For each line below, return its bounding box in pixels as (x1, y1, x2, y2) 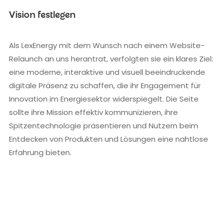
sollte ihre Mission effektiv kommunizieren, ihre (9, 107, 178, 117)
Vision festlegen (9, 11, 75, 21)
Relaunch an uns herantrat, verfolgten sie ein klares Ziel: (9, 53, 213, 64)
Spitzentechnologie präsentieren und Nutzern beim (9, 120, 198, 131)
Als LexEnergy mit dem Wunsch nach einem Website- (9, 40, 205, 51)
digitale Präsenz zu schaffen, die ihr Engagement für (9, 80, 201, 91)
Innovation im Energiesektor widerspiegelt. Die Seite (9, 93, 199, 104)
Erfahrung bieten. (9, 147, 71, 158)
